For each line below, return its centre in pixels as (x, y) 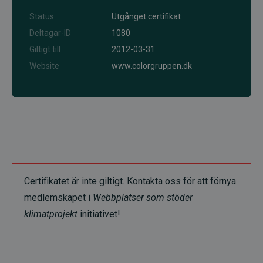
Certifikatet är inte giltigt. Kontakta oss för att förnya (130, 181)
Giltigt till (45, 49)
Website (44, 66)
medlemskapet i (58, 198)
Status (42, 16)
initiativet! (99, 214)
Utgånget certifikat (146, 16)
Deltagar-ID (50, 33)
